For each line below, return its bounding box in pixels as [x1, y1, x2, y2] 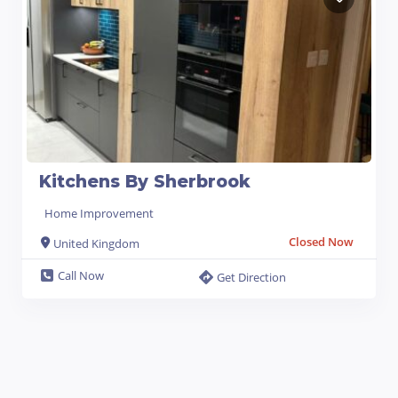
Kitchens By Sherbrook [39, 171, 251, 192]
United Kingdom [53, 235, 139, 251]
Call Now [58, 267, 104, 283]
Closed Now [289, 233, 354, 250]
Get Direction [217, 268, 286, 285]
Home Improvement [44, 204, 154, 221]
